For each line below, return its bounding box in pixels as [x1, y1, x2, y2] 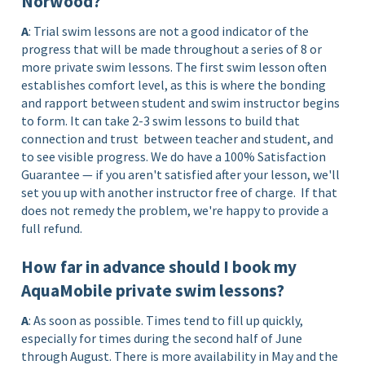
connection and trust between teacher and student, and [21, 130, 334, 147]
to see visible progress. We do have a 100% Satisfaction [21, 147, 327, 165]
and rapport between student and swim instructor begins [21, 94, 341, 111]
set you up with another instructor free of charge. [21, 183, 299, 200]
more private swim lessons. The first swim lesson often [21, 58, 328, 75]
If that [298, 183, 338, 200]
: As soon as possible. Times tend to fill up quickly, [29, 311, 304, 328]
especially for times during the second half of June [21, 329, 303, 346]
